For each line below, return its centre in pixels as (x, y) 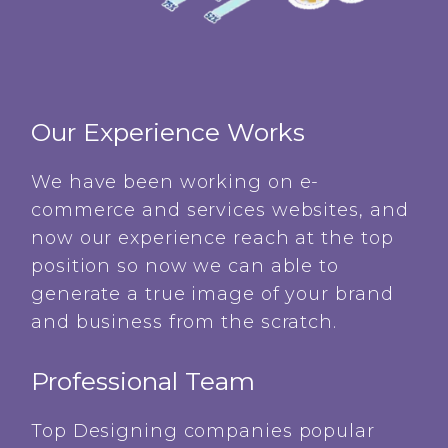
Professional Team (143, 380)
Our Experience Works (168, 131)
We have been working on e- (175, 181)
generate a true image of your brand (212, 293)
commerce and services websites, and (220, 209)
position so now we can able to (185, 265)
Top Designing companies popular (203, 430)
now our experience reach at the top (212, 237)
